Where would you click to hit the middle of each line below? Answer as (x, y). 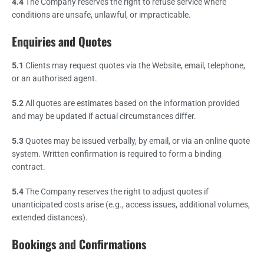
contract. (29, 166)
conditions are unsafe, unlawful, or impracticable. (101, 14)
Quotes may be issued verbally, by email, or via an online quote (137, 141)
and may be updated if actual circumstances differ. (104, 116)
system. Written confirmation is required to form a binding (117, 154)
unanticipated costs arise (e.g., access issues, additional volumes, (131, 204)
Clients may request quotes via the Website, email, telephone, (134, 65)
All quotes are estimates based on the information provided (132, 103)
